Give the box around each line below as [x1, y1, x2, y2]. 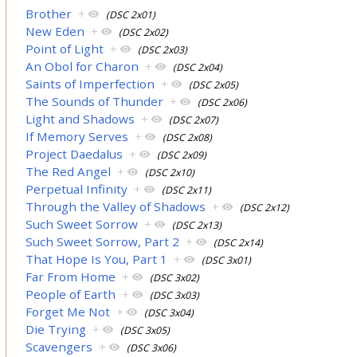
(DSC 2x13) [172, 218, 222, 232]
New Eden [25, 22, 85, 39]
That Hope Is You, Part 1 [25, 250, 168, 267]
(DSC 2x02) [119, 25, 169, 39]
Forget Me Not [25, 303, 111, 320]
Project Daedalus [25, 145, 124, 162]
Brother [25, 5, 73, 22]
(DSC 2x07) [169, 112, 219, 127]
